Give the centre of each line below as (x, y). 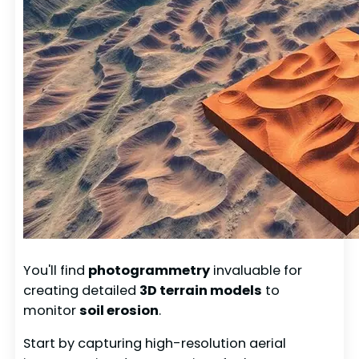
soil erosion (119, 310)
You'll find (56, 270)
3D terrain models (201, 290)
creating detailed (82, 290)
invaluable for (256, 270)
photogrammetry (149, 270)
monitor (52, 310)
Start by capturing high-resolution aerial (155, 344)
